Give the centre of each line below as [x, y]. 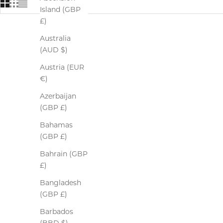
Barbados [56, 212]
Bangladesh [60, 183]
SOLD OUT [45, 42]
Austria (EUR [62, 67]
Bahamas [56, 125]
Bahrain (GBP [64, 154]
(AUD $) [54, 50]
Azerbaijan [58, 96]
